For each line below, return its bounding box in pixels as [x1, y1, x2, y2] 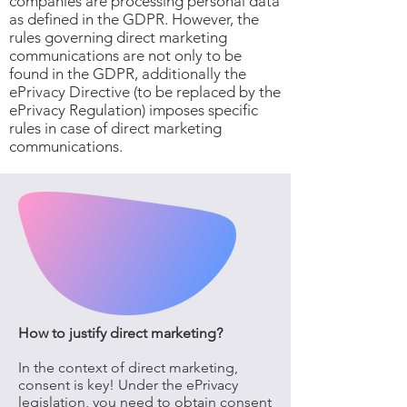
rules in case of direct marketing [9, 119, 222, 137]
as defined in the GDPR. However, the [9, 10, 259, 28]
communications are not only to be [9, 46, 242, 65]
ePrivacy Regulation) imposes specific [9, 101, 258, 119]
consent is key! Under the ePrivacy [18, 376, 238, 393]
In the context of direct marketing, [18, 359, 238, 376]
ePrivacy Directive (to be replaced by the [9, 83, 281, 101]
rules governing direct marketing [9, 28, 227, 46]
